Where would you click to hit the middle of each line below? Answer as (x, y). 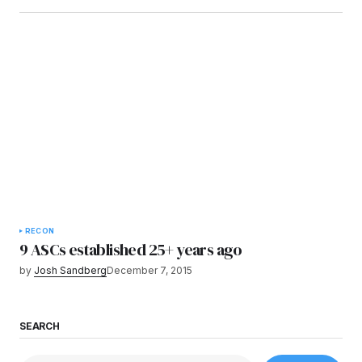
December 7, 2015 (149, 271)
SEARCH (40, 326)
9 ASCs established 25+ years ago (131, 250)
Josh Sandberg (70, 271)
